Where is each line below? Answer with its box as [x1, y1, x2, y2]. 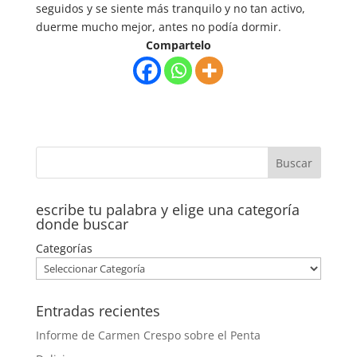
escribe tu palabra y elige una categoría [35, 200, 300, 219]
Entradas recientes [35, 301, 160, 320]
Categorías [35, 241, 92, 256]
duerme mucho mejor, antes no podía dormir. [35, 19, 281, 34]
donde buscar [35, 214, 128, 233]
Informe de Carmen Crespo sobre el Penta [35, 328, 261, 343]
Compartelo [145, 37, 211, 53]
